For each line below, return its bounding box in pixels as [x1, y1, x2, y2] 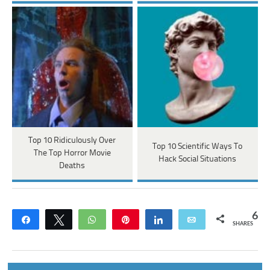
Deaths [59, 161, 86, 171]
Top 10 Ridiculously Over [28, 136, 116, 145]
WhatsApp [104, 215, 145, 224]
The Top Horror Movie [33, 148, 111, 158]
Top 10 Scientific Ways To [152, 142, 243, 151]
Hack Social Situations [159, 155, 237, 164]
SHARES [232, 221, 253, 227]
